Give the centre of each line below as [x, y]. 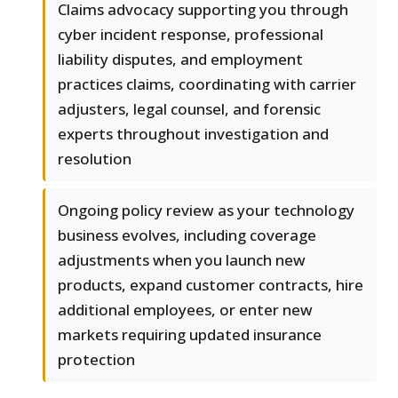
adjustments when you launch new [182, 260]
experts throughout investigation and [193, 134]
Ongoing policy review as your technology [206, 211]
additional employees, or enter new [185, 310]
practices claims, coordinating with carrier [207, 84]
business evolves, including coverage [187, 235]
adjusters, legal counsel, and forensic [189, 109]
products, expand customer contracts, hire [211, 285]
